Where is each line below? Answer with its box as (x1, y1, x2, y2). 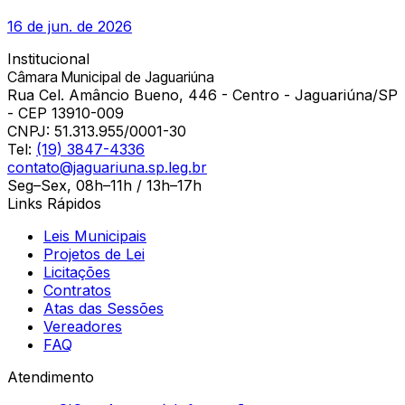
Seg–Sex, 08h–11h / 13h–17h (7, 175, 202, 194)
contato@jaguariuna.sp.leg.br (7, 157, 207, 176)
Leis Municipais (43, 226, 146, 245)
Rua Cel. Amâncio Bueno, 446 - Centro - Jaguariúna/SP (7, 85, 398, 104)
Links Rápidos (7, 193, 101, 212)
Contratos (43, 280, 111, 299)
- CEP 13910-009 (7, 103, 124, 122)
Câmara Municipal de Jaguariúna (7, 67, 214, 86)
